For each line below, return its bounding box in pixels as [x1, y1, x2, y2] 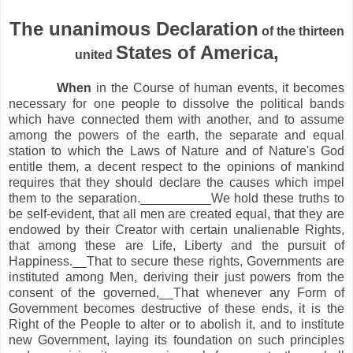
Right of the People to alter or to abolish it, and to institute [9, 317, 344, 331]
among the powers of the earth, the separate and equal [9, 128, 344, 142]
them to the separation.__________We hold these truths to [9, 191, 344, 205]
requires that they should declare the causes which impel [9, 175, 344, 189]
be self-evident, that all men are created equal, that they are [9, 206, 344, 221]
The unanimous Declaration [9, 17, 258, 39]
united [74, 47, 116, 61]
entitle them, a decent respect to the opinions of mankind [9, 159, 344, 173]
